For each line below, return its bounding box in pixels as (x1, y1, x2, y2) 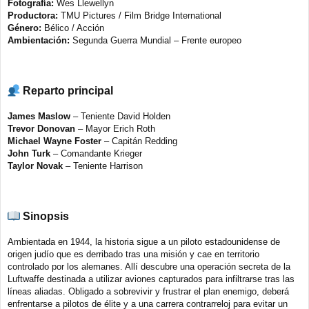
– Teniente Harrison (63, 161, 143, 172)
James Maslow (8, 111, 70, 122)
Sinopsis (23, 210, 69, 223)
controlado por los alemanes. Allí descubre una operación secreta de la (8, 261, 290, 272)
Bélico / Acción (41, 23, 104, 34)
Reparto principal (23, 85, 113, 97)
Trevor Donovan (8, 123, 75, 134)
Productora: (8, 10, 58, 21)
